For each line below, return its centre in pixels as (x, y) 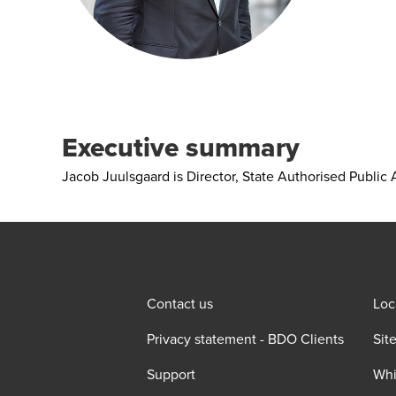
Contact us (180, 303)
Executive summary (181, 147)
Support (171, 374)
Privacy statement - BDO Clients (245, 339)
